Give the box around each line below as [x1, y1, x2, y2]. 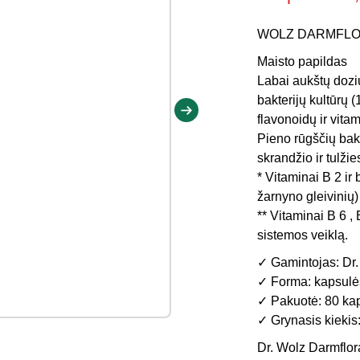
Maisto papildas [257, 55, 347, 68]
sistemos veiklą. [257, 228, 348, 242]
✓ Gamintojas [257, 256, 336, 269]
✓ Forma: [257, 275, 311, 288]
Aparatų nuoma [38, 25, 126, 39]
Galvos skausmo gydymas [38, 78, 188, 92]
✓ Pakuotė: [257, 294, 321, 308]
